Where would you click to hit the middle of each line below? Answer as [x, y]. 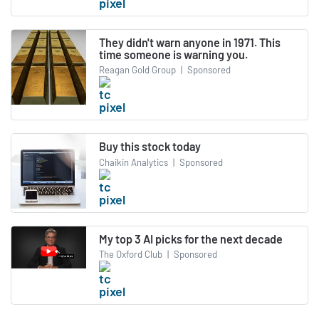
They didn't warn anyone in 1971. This [190, 42]
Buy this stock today [150, 147]
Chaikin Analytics [134, 162]
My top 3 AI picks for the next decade [191, 239]
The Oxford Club [131, 255]
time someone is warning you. [173, 54]
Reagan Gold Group [137, 70]
